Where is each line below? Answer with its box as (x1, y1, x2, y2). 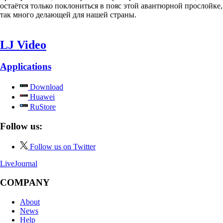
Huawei (28, 93, 55, 102)
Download (28, 83, 63, 92)
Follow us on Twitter (30, 142, 96, 151)
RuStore (28, 103, 56, 111)
